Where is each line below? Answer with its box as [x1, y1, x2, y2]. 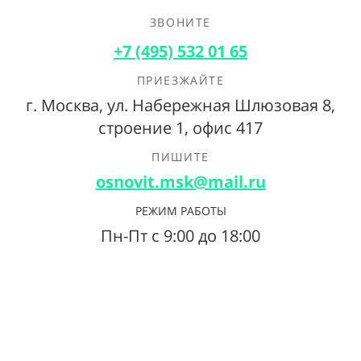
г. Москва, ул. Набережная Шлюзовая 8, [26, 94, 335, 116]
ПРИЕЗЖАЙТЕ [136, 73, 225, 88]
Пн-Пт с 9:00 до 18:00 [101, 225, 260, 247]
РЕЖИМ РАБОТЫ [135, 203, 226, 218]
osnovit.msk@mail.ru [95, 171, 266, 193]
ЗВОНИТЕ [149, 15, 212, 30]
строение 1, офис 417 [98, 117, 263, 139]
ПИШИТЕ [151, 149, 210, 164]
